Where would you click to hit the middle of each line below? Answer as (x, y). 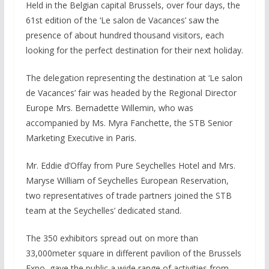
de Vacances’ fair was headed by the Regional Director (131, 93)
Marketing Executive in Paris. (81, 138)
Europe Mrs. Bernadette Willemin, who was (109, 108)
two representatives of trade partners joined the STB (128, 195)
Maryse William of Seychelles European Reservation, (127, 180)
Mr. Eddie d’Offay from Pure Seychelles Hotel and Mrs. (130, 165)
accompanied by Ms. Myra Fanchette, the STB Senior (129, 123)
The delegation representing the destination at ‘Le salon (134, 78)
